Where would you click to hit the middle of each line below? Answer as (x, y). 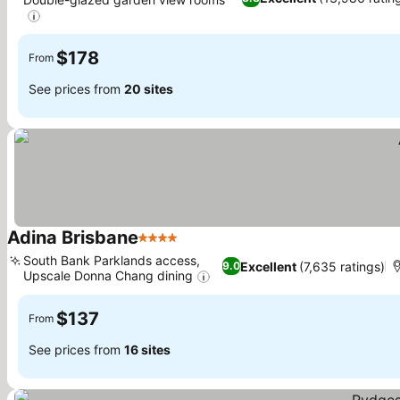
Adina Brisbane (73, 237)
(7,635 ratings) (342, 266)
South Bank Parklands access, (112, 260)
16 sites (147, 350)
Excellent (269, 266)
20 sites (149, 89)
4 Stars (162, 247)
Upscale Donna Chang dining (108, 275)
